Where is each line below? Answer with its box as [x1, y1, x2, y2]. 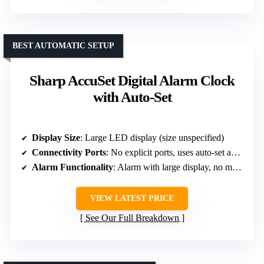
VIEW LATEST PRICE [90, 194, 174, 203]
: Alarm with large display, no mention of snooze [113, 162, 232, 173]
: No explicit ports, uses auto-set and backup [106, 147, 231, 158]
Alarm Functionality [32, 162, 113, 173]
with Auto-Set [93, 89, 171, 105]
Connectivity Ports [32, 147, 106, 158]
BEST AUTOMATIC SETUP [12, 41, 114, 51]
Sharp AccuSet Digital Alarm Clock [29, 72, 235, 89]
